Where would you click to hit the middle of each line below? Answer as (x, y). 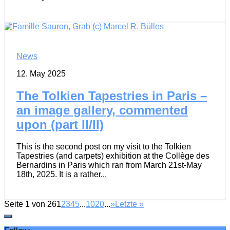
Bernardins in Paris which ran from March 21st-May (109, 165)
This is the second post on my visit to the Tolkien (104, 146)
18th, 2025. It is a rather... (62, 174)
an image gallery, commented (102, 110)
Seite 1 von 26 (30, 204)
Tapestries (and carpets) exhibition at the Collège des (113, 156)
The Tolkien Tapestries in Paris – (112, 95)
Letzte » (129, 204)
